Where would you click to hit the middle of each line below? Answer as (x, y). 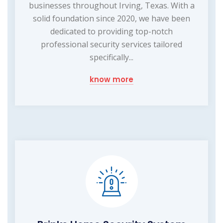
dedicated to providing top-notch (111, 31)
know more (111, 79)
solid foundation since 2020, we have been (111, 18)
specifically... (111, 57)
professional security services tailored (111, 44)
